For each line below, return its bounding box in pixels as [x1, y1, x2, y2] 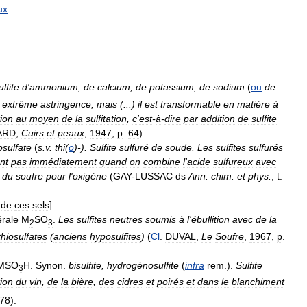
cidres [117, 276, 143, 288]
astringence [40, 98, 91, 110]
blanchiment [232, 276, 284, 288]
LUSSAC [135, 170, 173, 182]
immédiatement [29, 156, 97, 167]
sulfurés [249, 141, 283, 153]
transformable [160, 98, 221, 110]
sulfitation [86, 112, 127, 124]
